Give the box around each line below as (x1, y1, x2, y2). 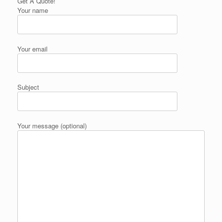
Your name (17, 5, 48, 15)
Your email (17, 44, 48, 54)
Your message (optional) (17, 120, 87, 130)
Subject (17, 82, 39, 92)
